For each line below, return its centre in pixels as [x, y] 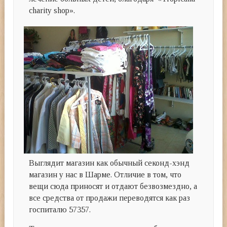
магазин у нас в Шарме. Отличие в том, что [105, 174]
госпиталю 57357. [60, 209]
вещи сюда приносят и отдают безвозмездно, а [113, 186]
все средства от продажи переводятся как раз [110, 198]
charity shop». [52, 11]
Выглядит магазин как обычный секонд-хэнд [109, 163]
